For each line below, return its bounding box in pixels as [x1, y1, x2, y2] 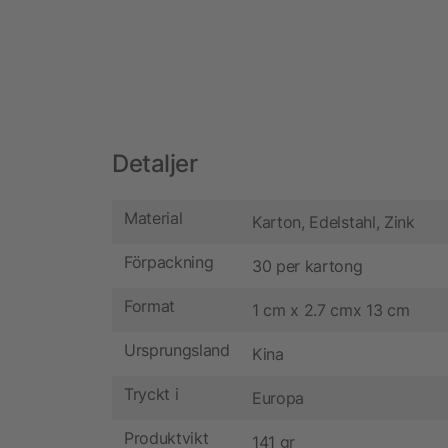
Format [124, 296, 176, 317]
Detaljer [112, 148, 198, 178]
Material [124, 208, 183, 229]
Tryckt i [124, 384, 179, 405]
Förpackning [124, 252, 214, 273]
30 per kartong [252, 255, 363, 276]
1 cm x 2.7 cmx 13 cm [252, 299, 410, 320]
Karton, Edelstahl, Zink [252, 211, 415, 232]
